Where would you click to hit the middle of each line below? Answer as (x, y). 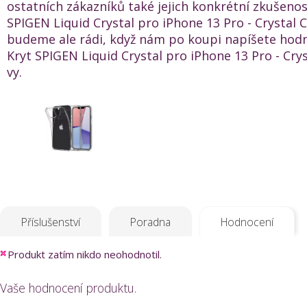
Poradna (150, 222)
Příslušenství (51, 222)
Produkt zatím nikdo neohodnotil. (85, 254)
